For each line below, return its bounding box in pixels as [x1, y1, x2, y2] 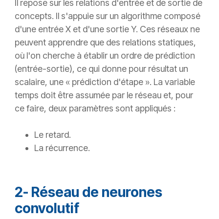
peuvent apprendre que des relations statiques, [15, 37, 196, 48]
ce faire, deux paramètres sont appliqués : [15, 103, 175, 114]
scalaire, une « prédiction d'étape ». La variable [15, 77, 195, 88]
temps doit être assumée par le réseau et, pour [15, 90, 193, 101]
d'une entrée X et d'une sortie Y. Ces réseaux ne [15, 24, 200, 35]
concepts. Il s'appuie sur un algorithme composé [15, 11, 200, 22]
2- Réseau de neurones [15, 184, 162, 201]
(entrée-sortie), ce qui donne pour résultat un [15, 64, 188, 74]
